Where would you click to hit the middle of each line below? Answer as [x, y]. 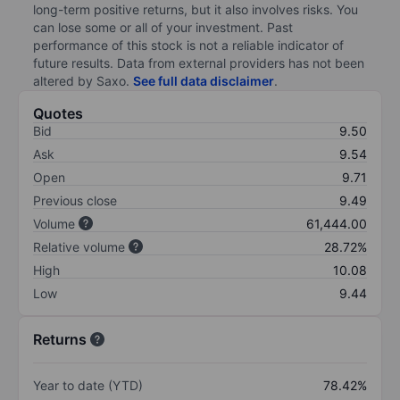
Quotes [58, 113]
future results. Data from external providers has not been [199, 62]
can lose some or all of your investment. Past [163, 27]
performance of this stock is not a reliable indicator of [188, 45]
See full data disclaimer [204, 80]
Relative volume [79, 246]
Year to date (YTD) [88, 385]
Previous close [75, 200]
